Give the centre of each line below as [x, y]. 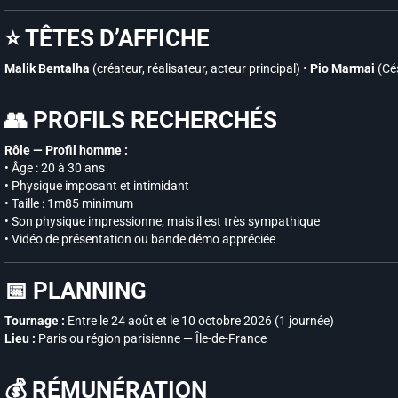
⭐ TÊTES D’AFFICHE [107, 38]
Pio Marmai [342, 68]
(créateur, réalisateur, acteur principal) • [200, 68]
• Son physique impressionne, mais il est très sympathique [162, 221]
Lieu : [20, 338]
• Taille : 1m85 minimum [69, 203]
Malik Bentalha [47, 68]
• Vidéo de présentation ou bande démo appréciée [140, 239]
